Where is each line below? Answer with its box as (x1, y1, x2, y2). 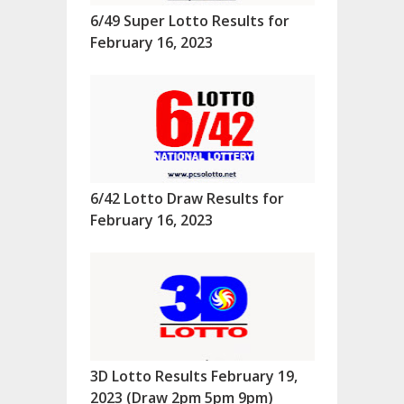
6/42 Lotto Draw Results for (90, 188, 284, 209)
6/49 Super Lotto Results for (90, 11, 289, 32)
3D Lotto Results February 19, (90, 366, 298, 387)
